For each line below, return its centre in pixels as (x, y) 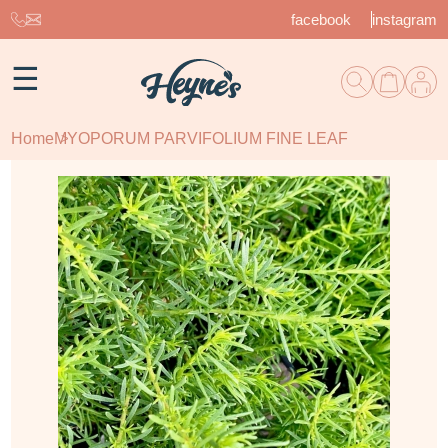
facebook (320, 19)
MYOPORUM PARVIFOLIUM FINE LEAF (201, 138)
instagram (404, 19)
